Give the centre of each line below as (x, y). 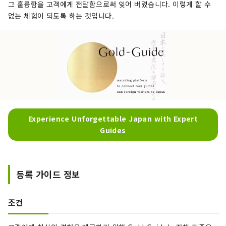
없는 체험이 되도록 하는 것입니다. (61, 16)
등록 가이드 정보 (48, 174)
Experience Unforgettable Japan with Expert (113, 118)
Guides (113, 130)
